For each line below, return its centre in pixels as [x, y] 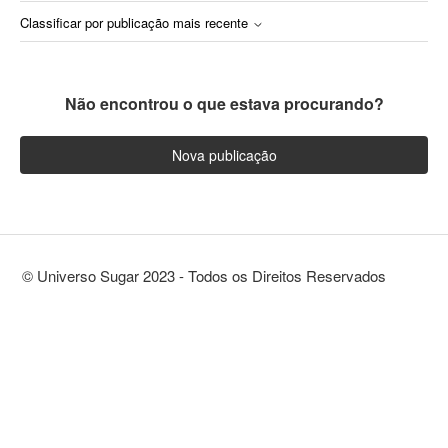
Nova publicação [224, 155]
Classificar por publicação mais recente [136, 23]
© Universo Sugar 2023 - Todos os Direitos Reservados [204, 275]
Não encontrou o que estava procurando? [224, 103]
